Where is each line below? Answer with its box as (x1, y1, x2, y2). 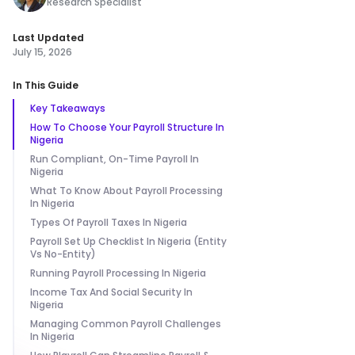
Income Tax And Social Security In (30, 285, 193, 299)
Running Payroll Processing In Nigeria (30, 266, 206, 280)
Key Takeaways (30, 101, 105, 115)
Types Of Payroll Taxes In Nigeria (30, 216, 187, 229)
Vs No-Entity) (30, 247, 96, 261)
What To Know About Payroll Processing (30, 184, 223, 197)
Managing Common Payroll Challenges (30, 317, 221, 330)
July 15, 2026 (13, 45, 72, 59)
